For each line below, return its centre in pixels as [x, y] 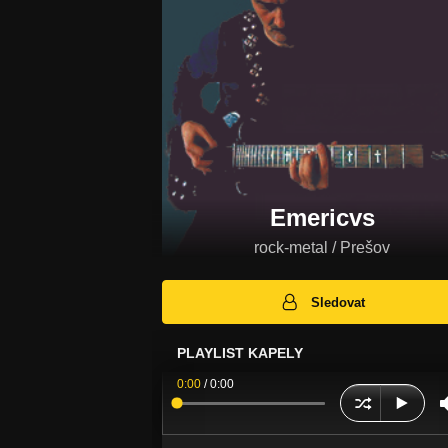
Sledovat [338, 302]
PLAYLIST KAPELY [240, 353]
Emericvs [322, 217]
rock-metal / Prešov [322, 247]
